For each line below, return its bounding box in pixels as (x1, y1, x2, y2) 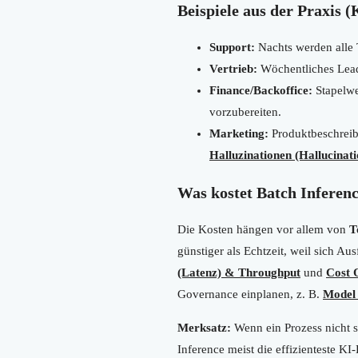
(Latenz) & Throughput (177, 265, 300, 279)
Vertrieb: (209, 62, 257, 75)
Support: (209, 40, 255, 54)
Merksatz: (177, 320, 231, 334)
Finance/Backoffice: (209, 83, 312, 97)
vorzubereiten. (209, 105, 281, 118)
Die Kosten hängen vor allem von (177, 222, 349, 236)
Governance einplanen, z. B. (177, 287, 323, 300)
